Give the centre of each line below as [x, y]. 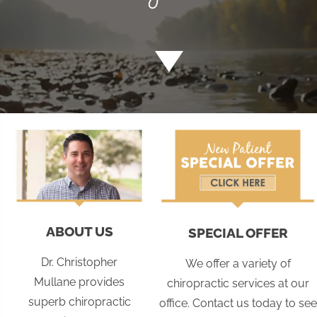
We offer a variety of [238, 264]
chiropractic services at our [238, 284]
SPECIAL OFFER [238, 233]
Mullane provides [79, 282]
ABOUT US [79, 232]
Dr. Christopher [79, 263]
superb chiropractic [79, 302]
